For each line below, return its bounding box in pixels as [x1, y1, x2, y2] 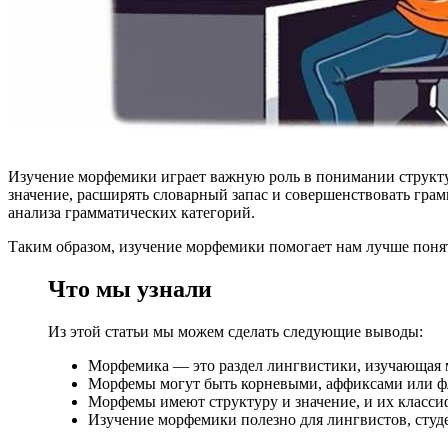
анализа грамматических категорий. [8, 204, 255, 222]
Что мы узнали [48, 275, 212, 302]
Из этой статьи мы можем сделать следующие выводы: [48, 322, 423, 340]
